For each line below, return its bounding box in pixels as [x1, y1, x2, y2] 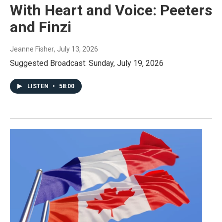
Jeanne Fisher [10, 45, 54, 53]
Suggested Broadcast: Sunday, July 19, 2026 [10, 58, 164, 68]
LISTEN [27, 82, 50, 90]
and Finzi [10, 18, 71, 36]
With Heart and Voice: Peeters [10, 1, 212, 19]
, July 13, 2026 [54, 45, 98, 53]
